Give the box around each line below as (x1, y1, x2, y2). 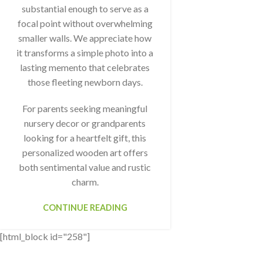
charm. (71, 176, 99, 188)
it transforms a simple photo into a (16, 47, 154, 59)
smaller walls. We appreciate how (18, 32, 152, 44)
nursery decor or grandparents (24, 117, 146, 129)
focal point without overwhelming (17, 18, 153, 29)
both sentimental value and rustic (19, 161, 151, 173)
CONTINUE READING (42, 203, 127, 213)
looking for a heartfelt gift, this (23, 132, 147, 144)
